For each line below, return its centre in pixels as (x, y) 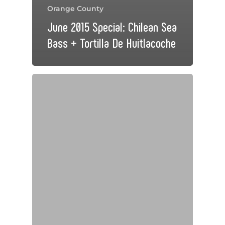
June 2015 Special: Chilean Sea (112, 26)
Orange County (75, 9)
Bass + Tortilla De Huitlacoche (111, 42)
